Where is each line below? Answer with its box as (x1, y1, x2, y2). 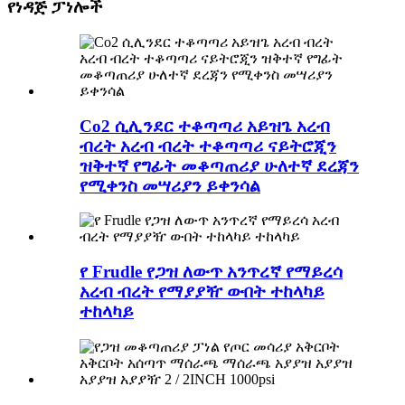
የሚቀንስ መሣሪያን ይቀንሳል (80, 175, 260, 195)
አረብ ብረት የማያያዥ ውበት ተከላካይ (80, 281, 325, 301)
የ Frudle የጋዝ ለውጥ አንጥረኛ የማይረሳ (80, 261, 343, 281)
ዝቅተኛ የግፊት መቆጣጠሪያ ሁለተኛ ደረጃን (80, 155, 359, 175)
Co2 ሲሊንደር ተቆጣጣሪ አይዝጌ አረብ (80, 116, 330, 136)
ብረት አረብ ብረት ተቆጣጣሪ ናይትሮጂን (80, 136, 336, 155)
